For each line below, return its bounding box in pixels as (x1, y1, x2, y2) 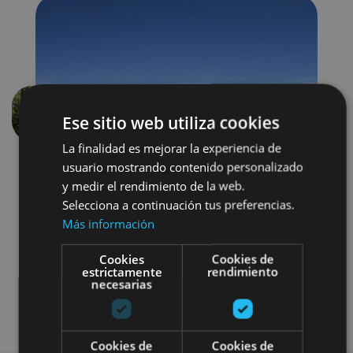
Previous (38, 113, 85, 130)
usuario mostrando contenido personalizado (61, 158, 303, 175)
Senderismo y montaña (113, 261, 240, 278)
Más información (61, 215, 154, 232)
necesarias (91, 276, 152, 292)
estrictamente (81, 263, 162, 280)
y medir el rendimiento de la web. (61, 177, 245, 194)
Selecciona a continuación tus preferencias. (61, 196, 295, 213)
